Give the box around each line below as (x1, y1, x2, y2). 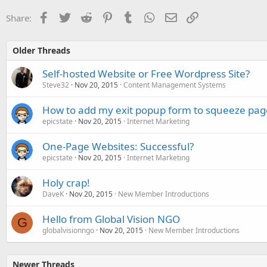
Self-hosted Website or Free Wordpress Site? (42, 66, 250, 80)
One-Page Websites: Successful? (42, 139, 194, 153)
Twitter (70, 10, 100, 23)
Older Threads (13, 44, 70, 56)
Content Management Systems (123, 79, 226, 90)
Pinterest (113, 10, 150, 23)
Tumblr (133, 10, 163, 23)
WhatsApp (155, 10, 198, 23)
